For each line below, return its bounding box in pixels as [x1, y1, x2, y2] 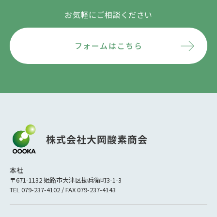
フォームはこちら [74, 40, 143, 52]
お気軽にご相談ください [64, 9, 153, 21]
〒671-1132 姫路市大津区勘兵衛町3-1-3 [10, 175, 122, 185]
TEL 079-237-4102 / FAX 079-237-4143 [10, 185, 116, 195]
